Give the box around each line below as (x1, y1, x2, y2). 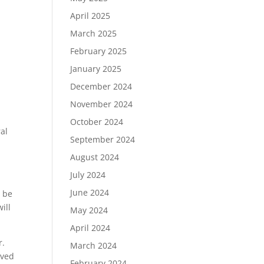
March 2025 (70, 28, 117, 39)
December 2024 (70, 81, 133, 92)
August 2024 (70, 151, 120, 163)
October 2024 (70, 116, 124, 127)
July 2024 (70, 169, 106, 180)
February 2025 (70, 45, 127, 57)
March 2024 (70, 240, 117, 251)
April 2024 (70, 222, 111, 233)
